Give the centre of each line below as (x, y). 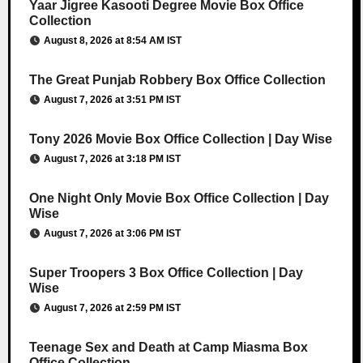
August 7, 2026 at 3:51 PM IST (112, 99)
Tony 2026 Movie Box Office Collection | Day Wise (180, 139)
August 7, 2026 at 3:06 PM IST (112, 233)
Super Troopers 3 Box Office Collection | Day (166, 272)
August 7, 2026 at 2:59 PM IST (112, 307)
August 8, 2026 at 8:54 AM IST (112, 40)
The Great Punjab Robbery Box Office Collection (177, 79)
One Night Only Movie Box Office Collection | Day (179, 198)
